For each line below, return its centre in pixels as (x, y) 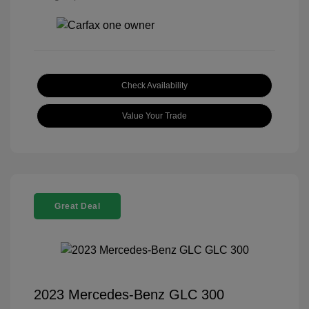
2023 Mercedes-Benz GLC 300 (129, 294)
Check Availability (154, 85)
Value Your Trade (154, 116)
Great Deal (77, 206)
